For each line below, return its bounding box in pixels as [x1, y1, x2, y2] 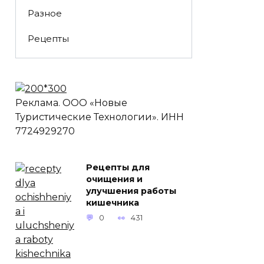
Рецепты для [86, 162, 150, 173]
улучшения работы [86, 186, 176, 197]
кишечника [86, 197, 139, 209]
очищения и [86, 174, 143, 185]
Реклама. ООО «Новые [15, 97, 127, 108]
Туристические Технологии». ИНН [15, 111, 184, 123]
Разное [27, 7, 62, 19]
